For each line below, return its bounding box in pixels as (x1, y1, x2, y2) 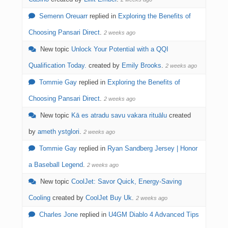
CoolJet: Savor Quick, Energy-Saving (71, 178, 182, 185)
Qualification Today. (28, 62, 87, 69)
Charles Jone (39, 211, 78, 218)
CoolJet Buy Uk (85, 194, 132, 202)
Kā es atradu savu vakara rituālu (71, 111, 167, 119)
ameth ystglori (38, 128, 79, 135)
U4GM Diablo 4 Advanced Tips (108, 211, 199, 218)
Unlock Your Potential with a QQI (71, 45, 168, 53)
